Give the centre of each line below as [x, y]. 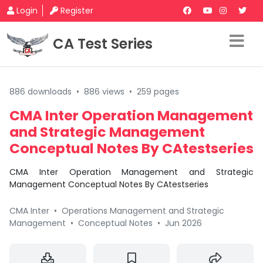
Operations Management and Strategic [143, 211]
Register [77, 11]
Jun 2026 [183, 223]
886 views [104, 92]
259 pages [158, 92]
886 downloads [41, 92]
